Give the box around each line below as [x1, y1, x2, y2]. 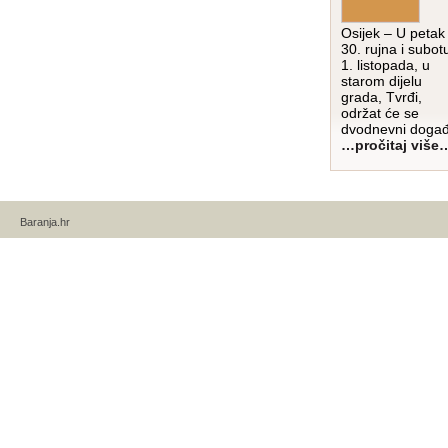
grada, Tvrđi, [341, 88, 422, 105]
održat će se [341, 104, 419, 121]
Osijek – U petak [341, 24, 445, 41]
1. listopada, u [341, 56, 430, 73]
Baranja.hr [20, 215, 70, 228]
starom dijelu [341, 72, 422, 89]
